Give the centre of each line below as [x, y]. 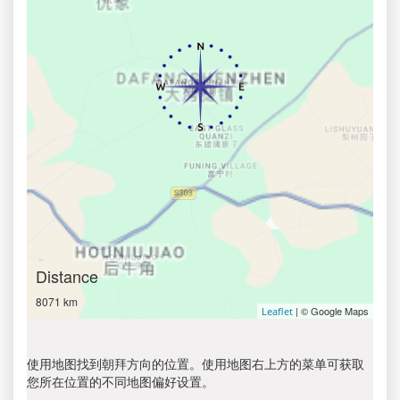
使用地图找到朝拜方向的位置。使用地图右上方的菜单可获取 [196, 363]
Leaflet [277, 311]
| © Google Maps [331, 311]
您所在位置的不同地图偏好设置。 [121, 381]
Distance [67, 276]
